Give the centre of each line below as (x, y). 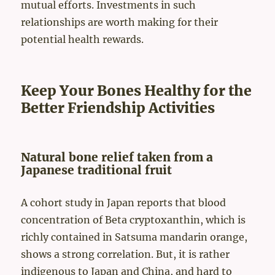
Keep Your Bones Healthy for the (137, 91)
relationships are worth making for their (120, 22)
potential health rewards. (83, 40)
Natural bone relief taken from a (117, 157)
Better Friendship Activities (118, 108)
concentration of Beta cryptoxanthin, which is (134, 220)
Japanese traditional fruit (97, 170)
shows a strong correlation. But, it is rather (126, 254)
